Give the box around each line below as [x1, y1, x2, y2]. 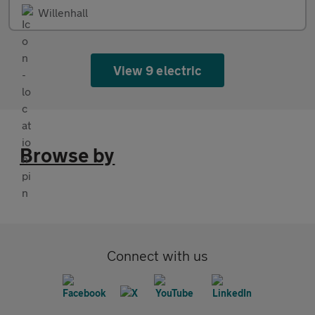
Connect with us [107, 247, 208, 264]
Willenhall [38, 5, 88, 19]
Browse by [20, 143, 115, 167]
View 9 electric [113, 62, 202, 78]
